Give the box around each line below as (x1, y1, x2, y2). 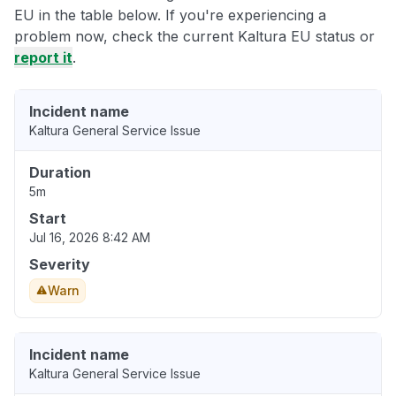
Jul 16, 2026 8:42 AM (29, 230, 150, 246)
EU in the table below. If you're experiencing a (14, 6, 326, 25)
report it (14, 49, 72, 67)
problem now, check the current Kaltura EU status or (14, 27, 375, 46)
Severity (29, 255, 90, 274)
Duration (29, 164, 91, 182)
